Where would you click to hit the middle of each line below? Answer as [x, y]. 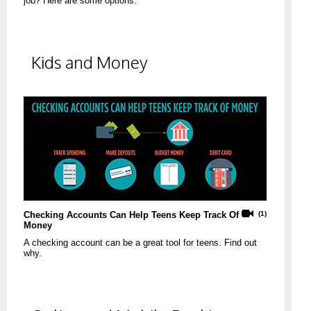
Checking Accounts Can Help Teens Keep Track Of [131, 215]
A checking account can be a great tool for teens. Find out [140, 243]
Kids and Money [90, 62]
